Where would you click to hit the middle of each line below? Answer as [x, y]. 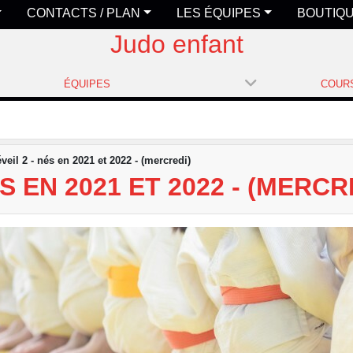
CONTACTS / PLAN [84, 13]
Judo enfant [176, 44]
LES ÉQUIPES [219, 13]
